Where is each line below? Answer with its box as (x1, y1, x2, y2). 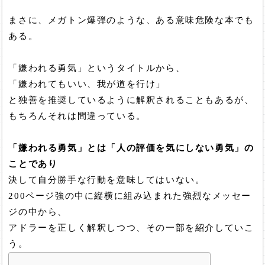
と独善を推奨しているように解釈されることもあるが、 (8, 95, 254, 105)
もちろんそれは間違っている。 (8, 111, 146, 121)
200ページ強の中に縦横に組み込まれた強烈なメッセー (8, 191, 252, 201)
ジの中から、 (8, 207, 68, 217)
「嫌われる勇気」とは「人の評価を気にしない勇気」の (8, 143, 254, 153)
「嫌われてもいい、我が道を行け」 (8, 79, 166, 89)
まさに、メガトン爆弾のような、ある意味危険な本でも (8, 15, 254, 25)
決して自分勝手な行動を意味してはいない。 (8, 175, 205, 185)
